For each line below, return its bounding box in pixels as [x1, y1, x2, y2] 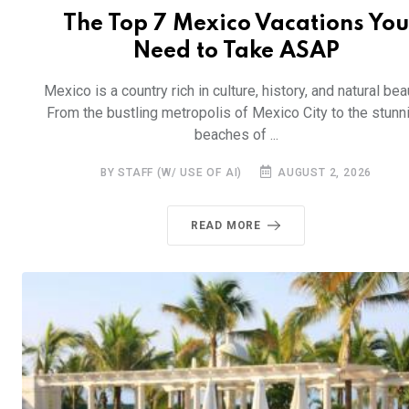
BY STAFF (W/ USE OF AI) [100, 165, 243, 179]
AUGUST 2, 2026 [274, 165, 372, 179]
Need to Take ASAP [132, 39, 340, 63]
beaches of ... [194, 125, 278, 143]
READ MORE [190, 218, 262, 232]
